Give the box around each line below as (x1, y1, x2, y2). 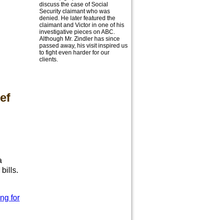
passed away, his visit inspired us (39, 42, 128, 49)
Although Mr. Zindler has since (39, 35, 120, 42)
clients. (39, 56, 58, 63)
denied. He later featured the (39, 15, 115, 22)
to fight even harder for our (39, 49, 110, 56)
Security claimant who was (39, 8, 110, 15)
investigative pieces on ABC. (39, 28, 115, 35)
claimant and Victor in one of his (39, 22, 124, 28)
